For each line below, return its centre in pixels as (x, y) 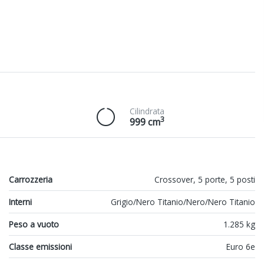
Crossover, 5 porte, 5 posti (205, 180)
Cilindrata (147, 111)
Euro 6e (241, 247)
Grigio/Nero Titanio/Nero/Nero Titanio (183, 202)
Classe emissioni (40, 247)
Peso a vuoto (34, 225)
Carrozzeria (31, 180)
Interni (20, 202)
